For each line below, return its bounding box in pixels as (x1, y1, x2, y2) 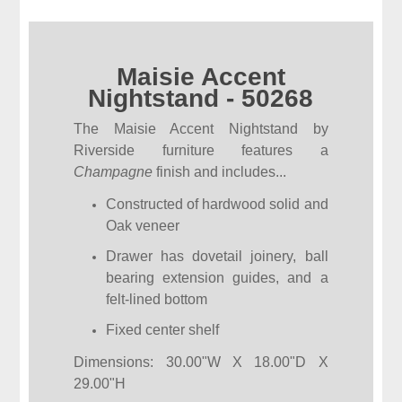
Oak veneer (106, 218, 180, 234)
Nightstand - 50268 (88, 84, 314, 113)
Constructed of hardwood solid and (106, 197, 328, 213)
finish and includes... (153, 164, 287, 180)
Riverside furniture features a (74, 143, 328, 159)
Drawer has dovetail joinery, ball (106, 249, 328, 265)
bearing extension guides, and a (106, 270, 328, 286)
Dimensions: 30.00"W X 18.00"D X (74, 354, 328, 371)
